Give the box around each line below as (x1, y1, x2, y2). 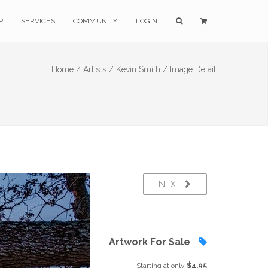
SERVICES (21, 17, 55, 25)
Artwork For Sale (109, 236, 193, 248)
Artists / (83, 65, 114, 74)
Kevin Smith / (116, 65, 167, 74)
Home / (51, 65, 81, 74)
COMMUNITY (72, 17, 118, 25)
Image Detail (170, 65, 216, 74)
